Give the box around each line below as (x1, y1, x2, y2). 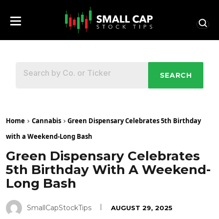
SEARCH (159, 71, 192, 80)
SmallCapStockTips (27, 203, 91, 212)
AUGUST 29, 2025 (111, 203, 173, 212)
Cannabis (32, 116, 61, 125)
